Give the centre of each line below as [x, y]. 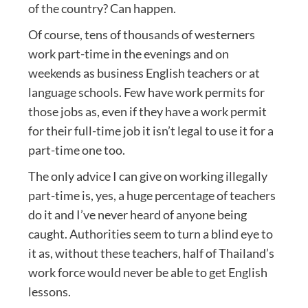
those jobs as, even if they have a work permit [147, 111]
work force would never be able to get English [147, 272]
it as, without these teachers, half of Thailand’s [151, 253]
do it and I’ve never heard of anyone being [137, 214]
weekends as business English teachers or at [144, 73]
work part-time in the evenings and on [128, 54]
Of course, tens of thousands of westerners [141, 34]
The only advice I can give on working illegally [147, 176]
